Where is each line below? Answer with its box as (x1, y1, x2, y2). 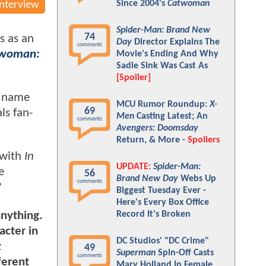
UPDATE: (116, 162, 151, 172)
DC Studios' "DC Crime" (116, 236, 209, 246)
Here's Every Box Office (116, 198, 209, 207)
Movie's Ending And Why (116, 49, 218, 59)
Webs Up (178, 174, 216, 183)
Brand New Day (116, 174, 178, 183)
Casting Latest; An (134, 112, 208, 121)
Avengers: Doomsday (116, 123, 198, 133)
